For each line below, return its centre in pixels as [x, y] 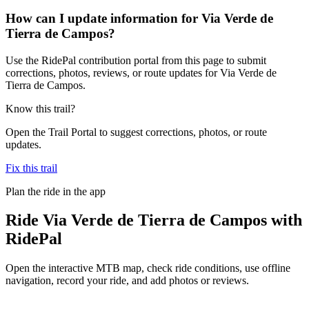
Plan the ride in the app [56, 191]
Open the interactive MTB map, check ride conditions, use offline [148, 268]
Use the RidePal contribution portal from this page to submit [136, 60]
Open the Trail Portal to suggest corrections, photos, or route [136, 132]
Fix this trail [31, 168]
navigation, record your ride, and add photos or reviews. [127, 281]
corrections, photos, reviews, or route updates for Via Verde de [141, 72]
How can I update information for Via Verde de [139, 18]
